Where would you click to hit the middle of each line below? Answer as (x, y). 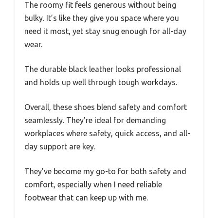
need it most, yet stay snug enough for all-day (105, 31)
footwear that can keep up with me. (86, 197)
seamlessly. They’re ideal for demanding (95, 120)
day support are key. (60, 146)
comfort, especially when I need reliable (93, 184)
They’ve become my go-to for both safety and (105, 171)
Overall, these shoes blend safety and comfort (106, 107)
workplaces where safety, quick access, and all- (107, 133)
